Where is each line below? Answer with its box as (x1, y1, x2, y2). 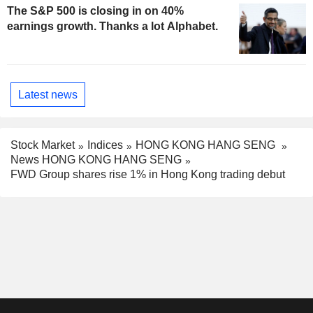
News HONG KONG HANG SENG (10, 153, 182, 166)
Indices (87, 139, 123, 152)
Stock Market (10, 139, 75, 152)
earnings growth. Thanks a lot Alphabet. (7, 20, 218, 33)
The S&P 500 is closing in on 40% (7, 5, 184, 17)
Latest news (18, 88, 78, 101)
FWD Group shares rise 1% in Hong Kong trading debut (10, 168, 285, 180)
